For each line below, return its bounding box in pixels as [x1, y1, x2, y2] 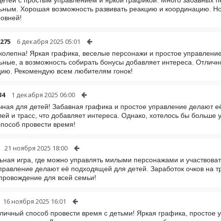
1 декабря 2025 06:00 [11, 90, 75, 99]
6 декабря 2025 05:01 [17, 37, 80, 46]
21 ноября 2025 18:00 [4, 143, 68, 152]
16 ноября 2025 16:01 [3, 196, 66, 206]
